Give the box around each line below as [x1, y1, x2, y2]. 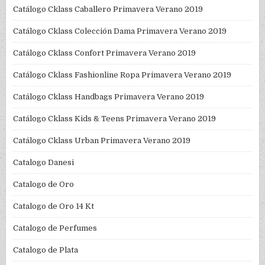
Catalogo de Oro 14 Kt [13, 202, 95, 211]
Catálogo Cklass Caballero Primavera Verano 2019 [13, 5, 203, 14]
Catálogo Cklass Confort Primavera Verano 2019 [13, 49, 196, 58]
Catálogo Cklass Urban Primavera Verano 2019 [13, 136, 191, 146]
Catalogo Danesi [13, 158, 75, 167]
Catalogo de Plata [13, 245, 79, 255]
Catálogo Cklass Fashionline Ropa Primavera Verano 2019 [13, 70, 232, 80]
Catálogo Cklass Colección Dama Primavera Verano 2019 [13, 27, 227, 36]
